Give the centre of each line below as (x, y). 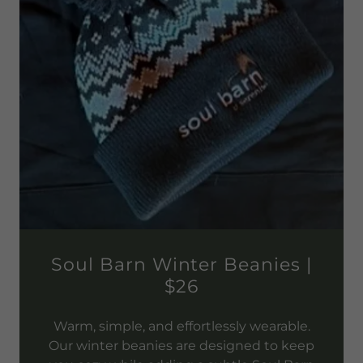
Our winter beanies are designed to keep (181, 346)
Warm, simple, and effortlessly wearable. (181, 326)
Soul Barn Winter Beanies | (181, 265)
